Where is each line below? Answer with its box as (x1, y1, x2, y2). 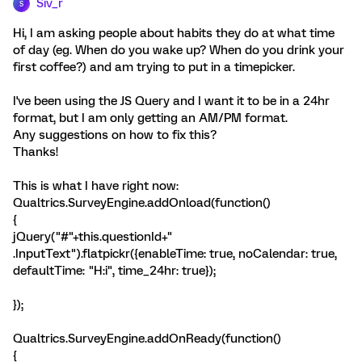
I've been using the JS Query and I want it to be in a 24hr (13, 94, 330, 108)
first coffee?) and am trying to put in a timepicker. (13, 60, 295, 74)
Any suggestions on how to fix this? (13, 128, 217, 142)
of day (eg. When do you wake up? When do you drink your (13, 43, 344, 57)
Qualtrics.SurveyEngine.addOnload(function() (13, 196, 271, 210)
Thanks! (13, 145, 58, 159)
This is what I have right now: (13, 179, 179, 193)
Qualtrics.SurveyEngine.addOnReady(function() (13, 331, 281, 346)
